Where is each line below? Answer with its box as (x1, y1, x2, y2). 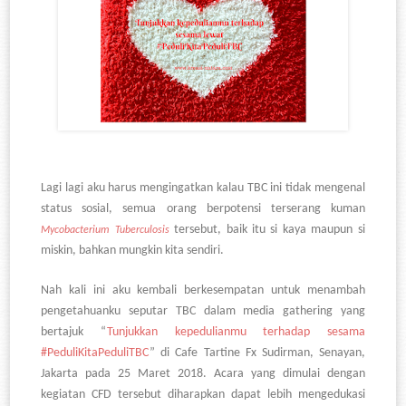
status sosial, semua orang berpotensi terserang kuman (41, 202, 365, 217)
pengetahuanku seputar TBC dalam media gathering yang (41, 304, 365, 319)
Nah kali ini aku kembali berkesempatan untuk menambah (41, 284, 365, 298)
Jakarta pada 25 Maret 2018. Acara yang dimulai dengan (41, 367, 365, 382)
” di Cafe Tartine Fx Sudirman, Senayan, (150, 346, 365, 361)
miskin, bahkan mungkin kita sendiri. (41, 244, 225, 258)
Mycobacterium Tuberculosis (41, 225, 169, 237)
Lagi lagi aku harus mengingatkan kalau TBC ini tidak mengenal (41, 181, 365, 196)
